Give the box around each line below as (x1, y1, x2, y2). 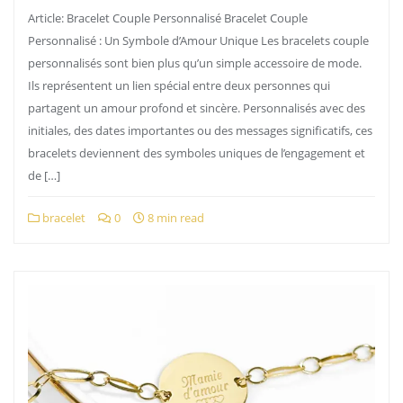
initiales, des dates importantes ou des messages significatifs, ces (28, 122, 372, 139)
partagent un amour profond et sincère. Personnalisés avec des (28, 100, 365, 116)
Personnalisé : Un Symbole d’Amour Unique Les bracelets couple (28, 32, 369, 49)
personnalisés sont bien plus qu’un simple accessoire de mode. (28, 55, 362, 71)
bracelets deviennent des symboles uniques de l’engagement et (28, 145, 365, 161)
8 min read (145, 210, 204, 226)
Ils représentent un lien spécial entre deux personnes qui (28, 77, 330, 94)
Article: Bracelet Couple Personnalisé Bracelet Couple (28, 10, 308, 26)
